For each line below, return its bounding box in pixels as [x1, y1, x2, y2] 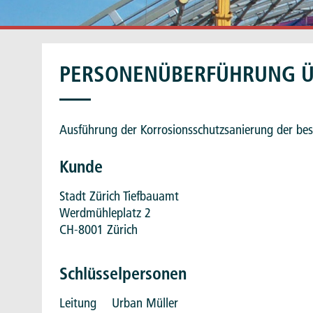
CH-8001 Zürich [59, 221, 138, 238]
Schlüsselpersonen [59, 263, 187, 284]
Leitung [59, 294, 96, 311]
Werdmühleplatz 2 [59, 204, 151, 221]
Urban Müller [112, 294, 178, 311]
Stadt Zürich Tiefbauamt [59, 187, 179, 204]
